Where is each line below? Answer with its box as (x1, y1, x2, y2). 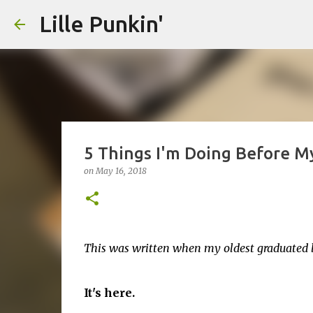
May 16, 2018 (95, 166, 147, 176)
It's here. (83, 286, 135, 300)
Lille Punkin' (39, 11, 163, 36)
